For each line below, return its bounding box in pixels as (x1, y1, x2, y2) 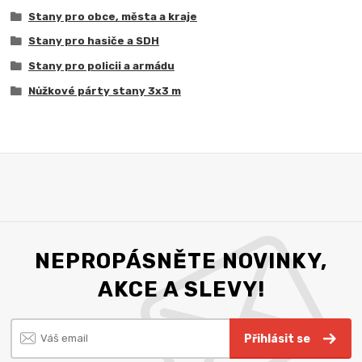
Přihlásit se (244, 331, 314, 346)
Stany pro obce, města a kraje (27, 10, 197, 23)
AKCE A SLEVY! (97, 276, 265, 303)
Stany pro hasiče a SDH (27, 35, 159, 48)
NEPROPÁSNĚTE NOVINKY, (35, 248, 327, 275)
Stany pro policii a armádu (27, 60, 175, 73)
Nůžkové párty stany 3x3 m (27, 84, 181, 97)
